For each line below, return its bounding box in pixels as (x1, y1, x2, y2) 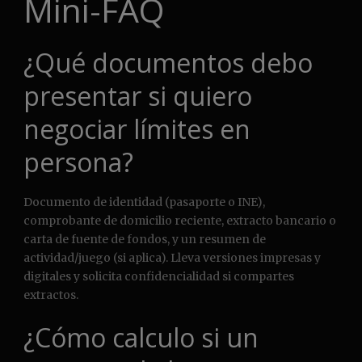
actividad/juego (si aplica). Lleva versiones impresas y (23, 250, 321, 266)
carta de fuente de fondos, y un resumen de (23, 232, 266, 247)
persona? (23, 145, 133, 180)
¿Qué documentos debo (23, 45, 313, 81)
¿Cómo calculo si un (23, 320, 259, 356)
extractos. (23, 288, 78, 303)
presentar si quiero (23, 78, 252, 114)
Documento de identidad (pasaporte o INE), (23, 195, 265, 210)
